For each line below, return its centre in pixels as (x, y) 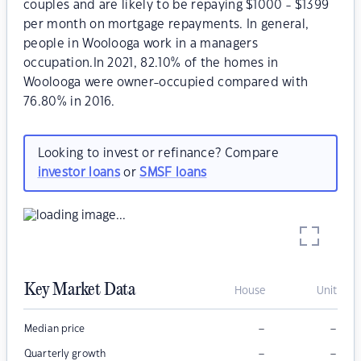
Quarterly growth (65, 354)
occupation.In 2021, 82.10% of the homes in (151, 63)
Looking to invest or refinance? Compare (158, 153)
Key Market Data (80, 290)
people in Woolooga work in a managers (141, 44)
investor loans (79, 172)
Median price (55, 329)
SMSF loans (173, 172)
